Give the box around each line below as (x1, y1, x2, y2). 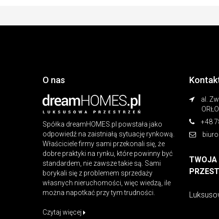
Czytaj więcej (43, 208, 83, 216)
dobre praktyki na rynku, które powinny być (43, 149, 173, 157)
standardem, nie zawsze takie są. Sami (43, 159, 161, 167)
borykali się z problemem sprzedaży (43, 169, 153, 177)
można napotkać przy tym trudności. (43, 188, 155, 197)
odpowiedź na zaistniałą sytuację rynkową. (43, 130, 175, 138)
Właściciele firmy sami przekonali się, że (43, 139, 165, 148)
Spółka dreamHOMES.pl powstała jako (43, 120, 162, 128)
